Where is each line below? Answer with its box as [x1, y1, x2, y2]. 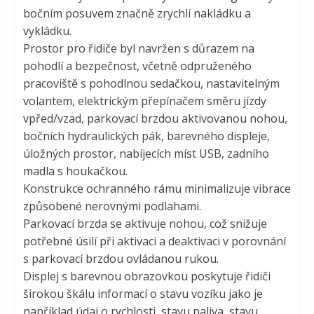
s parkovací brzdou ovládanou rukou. [23, 251, 219, 266]
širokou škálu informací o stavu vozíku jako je [23, 286, 263, 301]
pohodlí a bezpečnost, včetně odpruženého [23, 58, 252, 74]
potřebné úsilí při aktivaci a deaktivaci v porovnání [23, 233, 286, 249]
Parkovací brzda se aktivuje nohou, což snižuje [23, 216, 267, 231]
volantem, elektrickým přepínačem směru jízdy [23, 93, 266, 109]
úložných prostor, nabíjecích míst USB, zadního [23, 146, 269, 161]
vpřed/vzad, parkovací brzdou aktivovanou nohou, [23, 111, 287, 126]
